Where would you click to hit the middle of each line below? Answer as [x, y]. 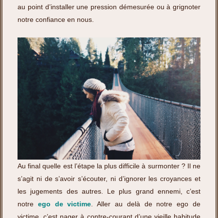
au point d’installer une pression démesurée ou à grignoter [109, 7]
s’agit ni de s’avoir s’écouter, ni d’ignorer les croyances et [109, 179]
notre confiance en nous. [56, 19]
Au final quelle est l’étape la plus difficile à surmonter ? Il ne [109, 166]
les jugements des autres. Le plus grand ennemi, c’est [109, 191]
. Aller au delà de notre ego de [146, 204]
